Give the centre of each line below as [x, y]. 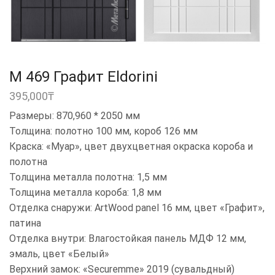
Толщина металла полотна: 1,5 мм [88, 177]
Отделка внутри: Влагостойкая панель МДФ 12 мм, [128, 239]
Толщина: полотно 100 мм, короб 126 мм [103, 131]
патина [25, 223]
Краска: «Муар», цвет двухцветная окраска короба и [131, 147]
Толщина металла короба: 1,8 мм [85, 193]
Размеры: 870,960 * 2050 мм [75, 116]
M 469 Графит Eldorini [83, 77]
